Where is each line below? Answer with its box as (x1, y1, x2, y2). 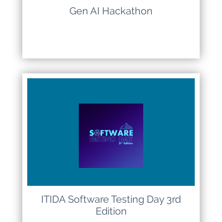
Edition (95, 205, 127, 217)
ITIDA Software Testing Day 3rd (41, 193, 181, 205)
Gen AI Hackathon (69, 5, 153, 17)
